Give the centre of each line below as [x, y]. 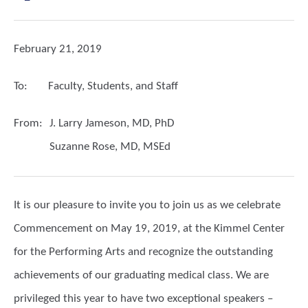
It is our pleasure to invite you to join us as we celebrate [147, 205]
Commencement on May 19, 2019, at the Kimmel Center [149, 229]
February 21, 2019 [58, 49]
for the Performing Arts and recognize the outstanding [143, 252]
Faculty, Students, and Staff [113, 86]
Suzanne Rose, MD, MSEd [110, 147]
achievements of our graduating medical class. [123, 275]
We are [252, 275]
